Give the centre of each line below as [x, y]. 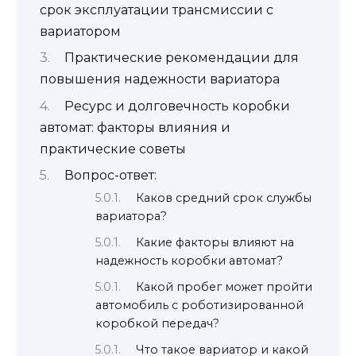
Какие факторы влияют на [215, 243]
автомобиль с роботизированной [199, 306]
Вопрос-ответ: [110, 176]
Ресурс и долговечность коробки [177, 106]
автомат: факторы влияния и [135, 127]
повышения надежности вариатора [160, 79]
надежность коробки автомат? [189, 261]
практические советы [113, 149]
